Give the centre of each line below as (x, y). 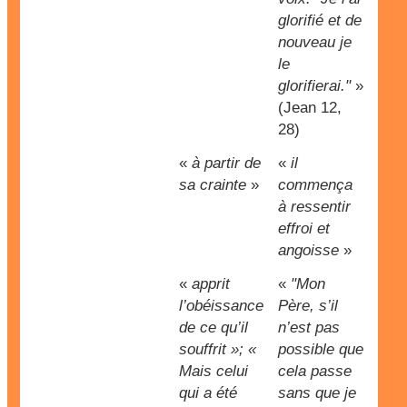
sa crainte (213, 185)
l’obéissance (221, 306)
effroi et (304, 228)
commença (315, 185)
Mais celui (213, 371)
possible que (321, 349)
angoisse (308, 250)
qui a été (208, 393)
